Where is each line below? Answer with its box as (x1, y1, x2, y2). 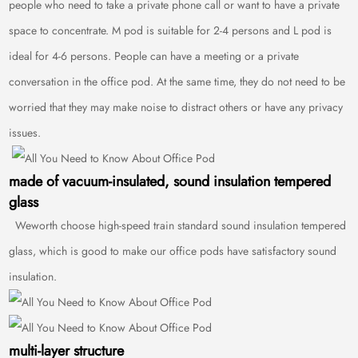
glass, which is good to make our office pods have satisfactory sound (9, 243, 337, 259)
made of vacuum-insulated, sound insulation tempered (9, 171, 332, 192)
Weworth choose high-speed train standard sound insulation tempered (9, 217, 347, 233)
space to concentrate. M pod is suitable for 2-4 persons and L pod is (9, 22, 332, 38)
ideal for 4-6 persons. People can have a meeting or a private (9, 48, 300, 64)
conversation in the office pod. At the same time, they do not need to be (9, 74, 346, 89)
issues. (9, 125, 42, 141)
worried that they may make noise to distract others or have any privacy (9, 99, 344, 115)
